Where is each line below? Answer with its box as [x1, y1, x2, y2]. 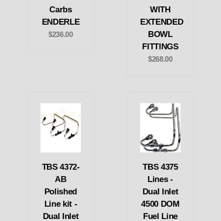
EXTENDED [140, 17, 184, 27]
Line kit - [44, 199, 77, 209]
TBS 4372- [41, 162, 80, 172]
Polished [44, 186, 77, 196]
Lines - [147, 174, 173, 184]
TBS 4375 [143, 162, 178, 172]
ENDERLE [41, 17, 80, 27]
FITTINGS [142, 42, 179, 52]
